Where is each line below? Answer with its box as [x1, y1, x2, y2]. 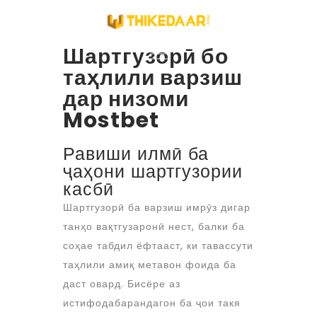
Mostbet [63, 105, 159, 135]
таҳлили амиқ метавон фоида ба [63, 258, 236, 272]
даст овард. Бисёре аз [63, 277, 180, 291]
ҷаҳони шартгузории [63, 159, 243, 184]
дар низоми [63, 84, 189, 114]
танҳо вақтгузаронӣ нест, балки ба [63, 219, 245, 234]
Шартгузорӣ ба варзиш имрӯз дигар [63, 200, 250, 214]
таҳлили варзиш [63, 63, 243, 93]
